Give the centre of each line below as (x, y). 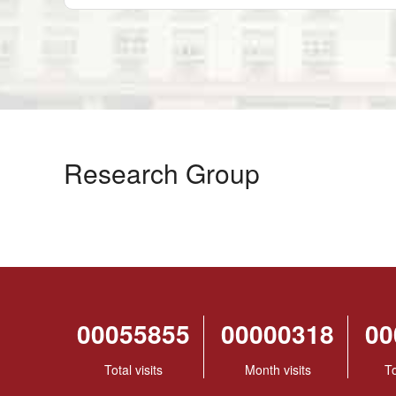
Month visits (278, 370)
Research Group (162, 173)
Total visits (133, 370)
